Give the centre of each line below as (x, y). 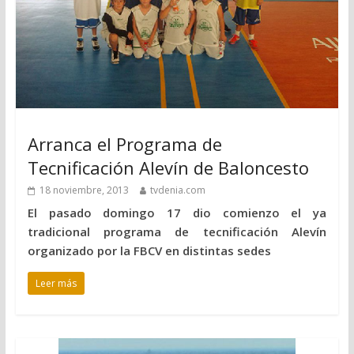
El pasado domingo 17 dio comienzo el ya (177, 212)
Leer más (56, 283)
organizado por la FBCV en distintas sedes (149, 250)
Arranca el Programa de (124, 143)
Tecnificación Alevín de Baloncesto (168, 167)
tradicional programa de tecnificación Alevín (177, 231)
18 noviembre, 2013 (84, 190)
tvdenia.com (177, 190)
